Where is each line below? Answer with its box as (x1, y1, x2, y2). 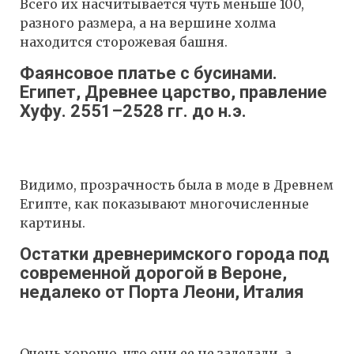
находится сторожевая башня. (20, 34, 228, 51)
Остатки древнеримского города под (20, 244, 330, 265)
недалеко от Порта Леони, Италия (20, 282, 304, 303)
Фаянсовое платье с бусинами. (20, 63, 277, 84)
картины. (20, 215, 85, 232)
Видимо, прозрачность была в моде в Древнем (20, 177, 333, 194)
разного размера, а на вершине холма (20, 15, 276, 32)
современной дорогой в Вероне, (20, 263, 287, 284)
